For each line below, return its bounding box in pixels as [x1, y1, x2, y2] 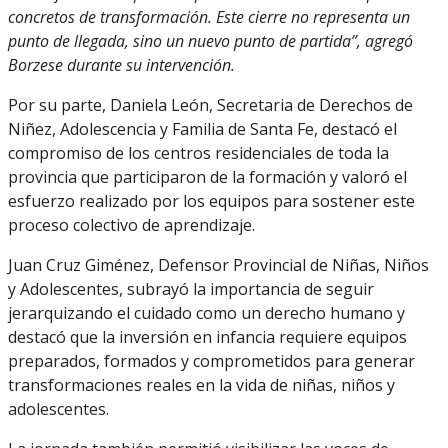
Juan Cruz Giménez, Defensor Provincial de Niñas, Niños [8, 254, 429, 276]
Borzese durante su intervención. [8, 54, 235, 76]
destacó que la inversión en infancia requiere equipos [8, 326, 407, 348]
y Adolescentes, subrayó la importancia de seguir [8, 278, 374, 300]
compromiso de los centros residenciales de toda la [8, 142, 389, 164]
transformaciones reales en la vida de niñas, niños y [8, 374, 395, 396]
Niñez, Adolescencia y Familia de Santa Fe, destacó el [8, 118, 397, 140]
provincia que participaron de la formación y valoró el [8, 166, 407, 188]
